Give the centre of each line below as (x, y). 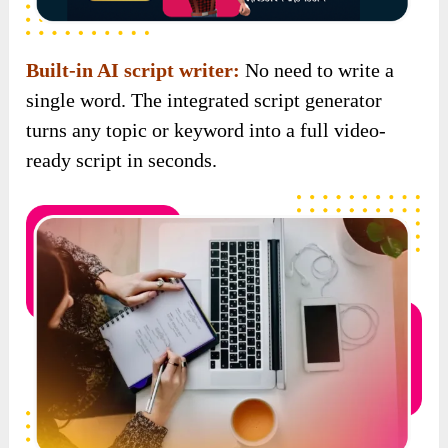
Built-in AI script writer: (133, 70)
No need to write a (320, 70)
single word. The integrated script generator (204, 100)
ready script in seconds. (122, 160)
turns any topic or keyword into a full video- (206, 130)
